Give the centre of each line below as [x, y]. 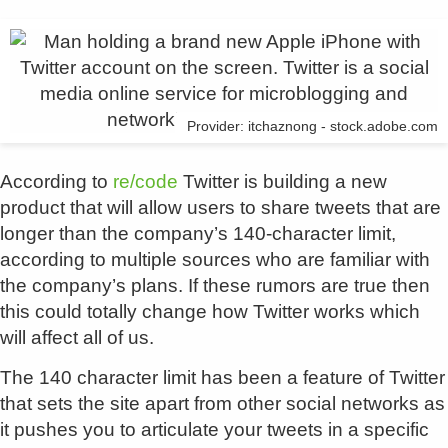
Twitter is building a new [282, 181]
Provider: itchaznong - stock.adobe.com [312, 126]
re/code [145, 181]
